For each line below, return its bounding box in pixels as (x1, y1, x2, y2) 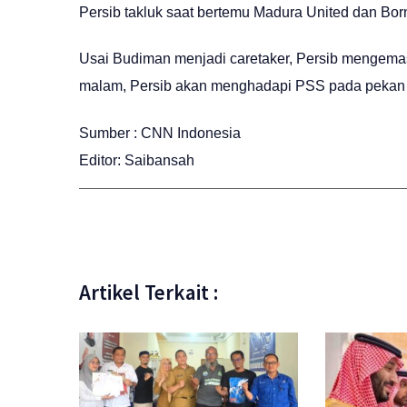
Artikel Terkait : (79, 278, 218, 305)
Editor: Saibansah (79, 152, 194, 168)
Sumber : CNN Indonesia (79, 124, 241, 141)
